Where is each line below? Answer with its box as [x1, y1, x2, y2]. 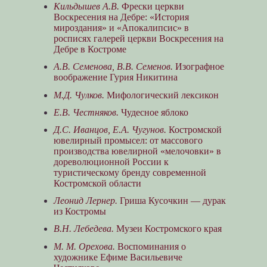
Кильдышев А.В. [53, 1, 119, 12]
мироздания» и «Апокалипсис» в [53, 23, 189, 33]
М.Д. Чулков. [53, 89, 104, 100]
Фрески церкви [119, 1, 184, 12]
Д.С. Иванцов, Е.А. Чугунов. [53, 124, 166, 135]
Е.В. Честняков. [53, 107, 119, 117]
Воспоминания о [114, 241, 186, 252]
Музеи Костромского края [113, 223, 222, 234]
